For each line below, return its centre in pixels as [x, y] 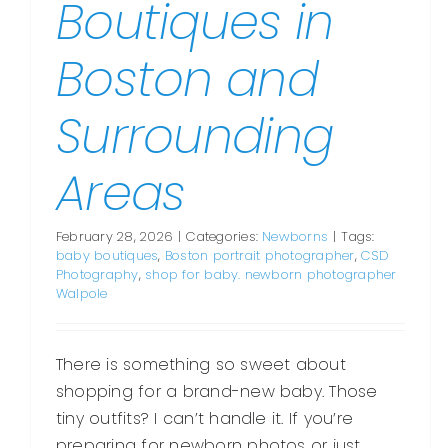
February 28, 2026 [115, 237]
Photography [97, 275]
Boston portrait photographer [259, 256]
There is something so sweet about [201, 365]
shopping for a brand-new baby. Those [217, 392]
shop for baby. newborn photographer [271, 275]
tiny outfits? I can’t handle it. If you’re [205, 419]
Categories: [224, 237]
